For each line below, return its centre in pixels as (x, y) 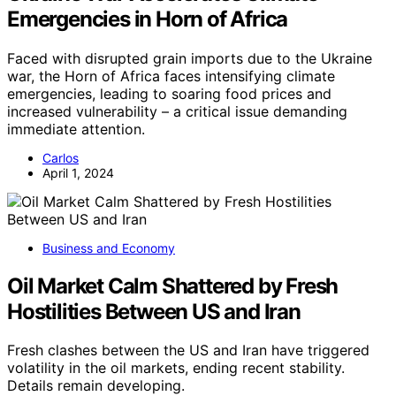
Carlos (61, 157)
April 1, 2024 (78, 172)
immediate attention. (76, 129)
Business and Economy (109, 247)
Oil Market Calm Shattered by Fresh (173, 286)
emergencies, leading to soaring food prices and (169, 93)
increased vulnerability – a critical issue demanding (177, 111)
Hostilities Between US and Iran (154, 311)
